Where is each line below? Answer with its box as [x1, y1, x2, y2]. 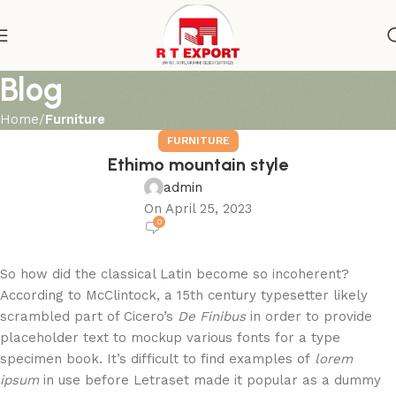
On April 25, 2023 [144, 201, 252, 217]
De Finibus [178, 308, 246, 324]
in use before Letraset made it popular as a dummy [39, 372, 381, 388]
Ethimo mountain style [108, 154, 288, 175]
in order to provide [246, 308, 372, 324]
